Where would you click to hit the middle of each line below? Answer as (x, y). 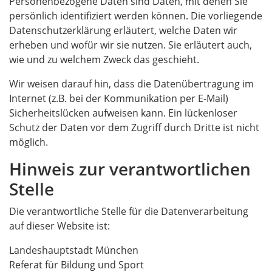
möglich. (29, 142)
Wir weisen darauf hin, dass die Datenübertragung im (131, 84)
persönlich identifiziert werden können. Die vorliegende (136, 16)
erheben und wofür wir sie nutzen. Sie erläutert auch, (131, 45)
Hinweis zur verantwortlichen (130, 169)
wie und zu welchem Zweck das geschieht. (104, 59)
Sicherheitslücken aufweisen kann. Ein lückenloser (123, 113)
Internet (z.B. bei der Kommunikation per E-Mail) (119, 98)
